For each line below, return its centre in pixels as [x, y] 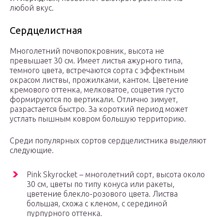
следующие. [32, 150]
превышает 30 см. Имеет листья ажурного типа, [96, 61]
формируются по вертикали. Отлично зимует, [94, 100]
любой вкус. [32, 8]
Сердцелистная [46, 31]
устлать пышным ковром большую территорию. [98, 119]
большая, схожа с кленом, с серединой [97, 204]
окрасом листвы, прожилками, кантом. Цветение [99, 80]
